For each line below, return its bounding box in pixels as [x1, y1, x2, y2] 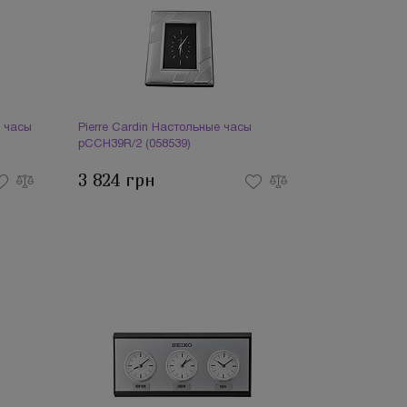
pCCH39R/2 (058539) [78, 139, 192, 150]
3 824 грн [78, 170, 156, 191]
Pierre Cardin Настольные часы [78, 123, 253, 134]
